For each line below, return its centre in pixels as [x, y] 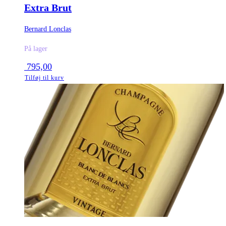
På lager [36, 49]
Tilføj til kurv [44, 78]
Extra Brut [48, 7]
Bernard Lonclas [48, 29]
